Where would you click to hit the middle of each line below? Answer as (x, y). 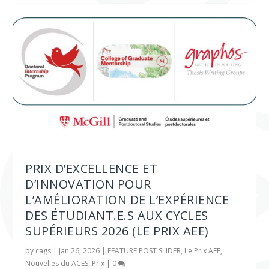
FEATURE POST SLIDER (144, 251)
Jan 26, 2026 (80, 251)
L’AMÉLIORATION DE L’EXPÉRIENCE (127, 200)
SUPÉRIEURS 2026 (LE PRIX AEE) (117, 231)
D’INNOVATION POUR (88, 184)
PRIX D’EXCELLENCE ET (92, 169)
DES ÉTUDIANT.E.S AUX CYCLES (117, 216)
